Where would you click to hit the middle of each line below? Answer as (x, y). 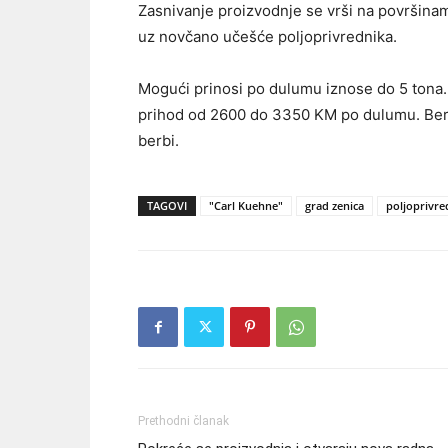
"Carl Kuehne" (246, 206)
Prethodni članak (183, 421)
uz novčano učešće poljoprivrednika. (267, 37)
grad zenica (334, 206)
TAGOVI (167, 206)
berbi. (158, 141)
